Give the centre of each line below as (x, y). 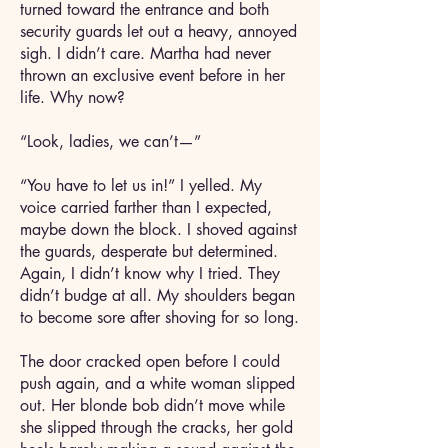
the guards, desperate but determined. (149, 251)
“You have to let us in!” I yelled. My (141, 185)
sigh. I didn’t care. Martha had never (145, 53)
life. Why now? (77, 97)
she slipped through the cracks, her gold (156, 427)
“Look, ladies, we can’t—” (115, 141)
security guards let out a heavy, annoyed (158, 31)
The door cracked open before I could (150, 361)
